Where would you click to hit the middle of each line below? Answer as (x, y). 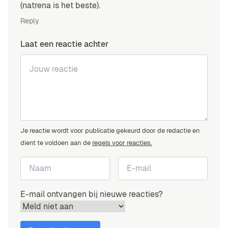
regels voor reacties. (122, 143)
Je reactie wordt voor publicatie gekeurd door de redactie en (110, 131)
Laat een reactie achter (64, 44)
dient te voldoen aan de (56, 143)
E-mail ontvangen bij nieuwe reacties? (92, 194)
